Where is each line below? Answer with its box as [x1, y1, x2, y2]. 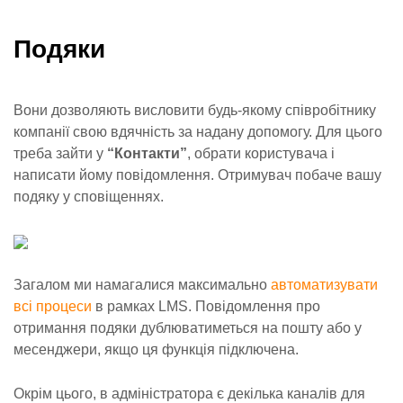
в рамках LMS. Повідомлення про [92, 299, 320, 314]
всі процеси [13, 299, 92, 314]
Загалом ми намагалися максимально [13, 277, 271, 292]
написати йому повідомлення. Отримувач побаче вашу [13, 167, 381, 183]
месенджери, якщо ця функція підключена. [13, 342, 299, 357]
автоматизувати [271, 277, 378, 292]
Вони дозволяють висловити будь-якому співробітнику [13, 103, 376, 118]
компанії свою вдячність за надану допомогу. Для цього [13, 124, 382, 139]
